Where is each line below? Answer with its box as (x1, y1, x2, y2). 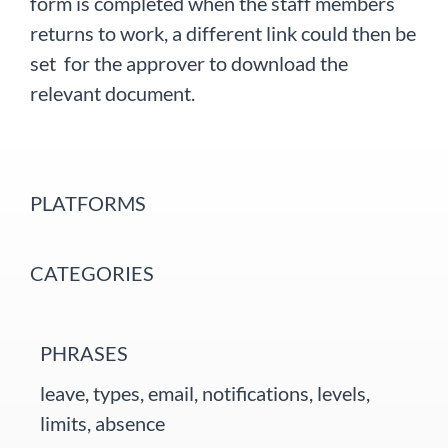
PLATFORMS (30, 191, 146, 216)
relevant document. (30, 81, 195, 106)
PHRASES (40, 341, 128, 366)
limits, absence (40, 411, 165, 436)
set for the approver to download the (30, 51, 348, 76)
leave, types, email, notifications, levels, (40, 381, 370, 406)
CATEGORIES (30, 261, 154, 286)
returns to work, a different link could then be (30, 21, 416, 46)
